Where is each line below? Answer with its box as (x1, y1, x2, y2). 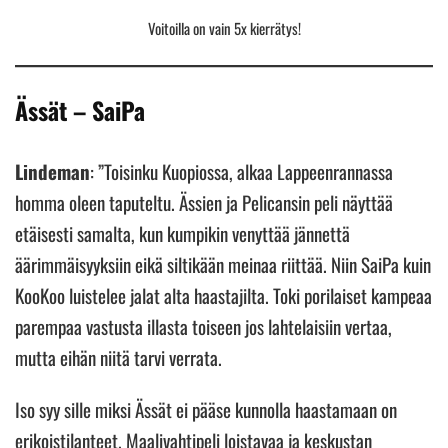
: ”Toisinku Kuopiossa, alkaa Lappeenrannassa (90, 157, 393, 186)
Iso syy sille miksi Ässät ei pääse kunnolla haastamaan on (15, 395, 397, 424)
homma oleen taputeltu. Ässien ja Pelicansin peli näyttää (15, 188, 393, 217)
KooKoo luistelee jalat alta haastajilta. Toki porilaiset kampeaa (15, 281, 432, 310)
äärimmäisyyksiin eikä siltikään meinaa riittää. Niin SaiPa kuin (15, 250, 431, 279)
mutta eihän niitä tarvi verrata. (15, 343, 222, 372)
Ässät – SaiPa (15, 92, 145, 129)
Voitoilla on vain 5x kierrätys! (147, 16, 301, 39)
